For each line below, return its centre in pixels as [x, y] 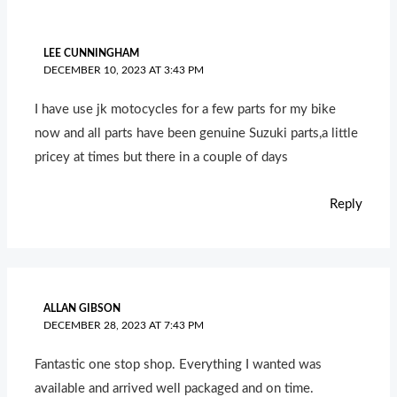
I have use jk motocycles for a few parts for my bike [186, 110]
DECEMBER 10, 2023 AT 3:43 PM [123, 70]
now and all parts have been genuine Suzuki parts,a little [197, 134]
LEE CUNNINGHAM [91, 53]
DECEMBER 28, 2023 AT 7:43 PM [123, 325]
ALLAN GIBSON [82, 308]
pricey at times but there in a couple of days [162, 158]
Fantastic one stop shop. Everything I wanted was [179, 365]
